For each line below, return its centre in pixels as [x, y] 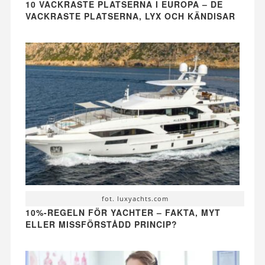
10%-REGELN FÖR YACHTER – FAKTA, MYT [123, 213]
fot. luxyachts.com [135, 199]
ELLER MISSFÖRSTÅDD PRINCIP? [101, 224]
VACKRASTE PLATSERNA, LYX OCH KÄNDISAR [130, 16]
